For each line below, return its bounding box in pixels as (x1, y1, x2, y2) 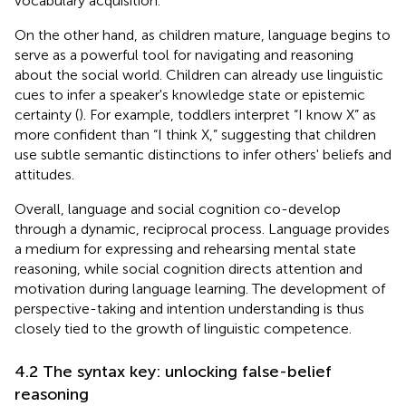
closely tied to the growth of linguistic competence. (14, 319, 352, 337)
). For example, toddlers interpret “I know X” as (79, 105, 376, 123)
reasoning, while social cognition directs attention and (14, 259, 362, 277)
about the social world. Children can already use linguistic (14, 65, 383, 83)
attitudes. (14, 165, 74, 183)
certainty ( (14, 105, 79, 123)
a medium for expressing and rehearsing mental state (14, 239, 356, 257)
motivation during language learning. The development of (14, 279, 385, 297)
